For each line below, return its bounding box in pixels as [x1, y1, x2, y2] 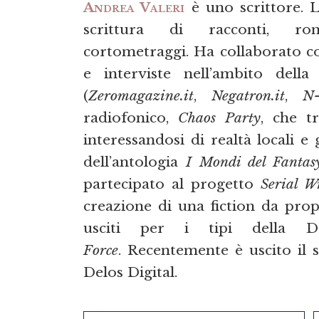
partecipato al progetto [83, 175, 261, 193]
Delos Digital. [83, 263, 177, 281]
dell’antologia [83, 153, 187, 171]
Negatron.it [211, 87, 285, 105]
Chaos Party [178, 109, 261, 127]
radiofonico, [83, 109, 179, 127]
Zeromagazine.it [88, 87, 194, 105]
